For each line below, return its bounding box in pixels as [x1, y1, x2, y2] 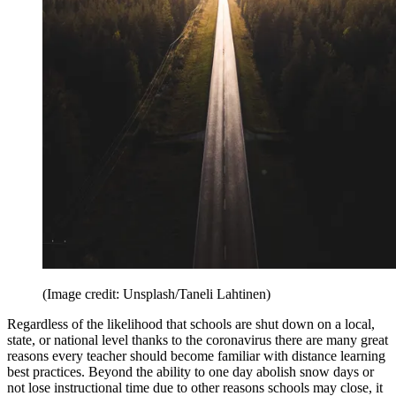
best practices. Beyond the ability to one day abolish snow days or [7, 363, 374, 379]
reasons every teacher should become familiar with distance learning [7, 347, 385, 363]
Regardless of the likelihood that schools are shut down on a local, [7, 316, 375, 331]
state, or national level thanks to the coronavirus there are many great [7, 331, 388, 347]
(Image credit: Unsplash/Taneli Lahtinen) [42, 286, 270, 301]
